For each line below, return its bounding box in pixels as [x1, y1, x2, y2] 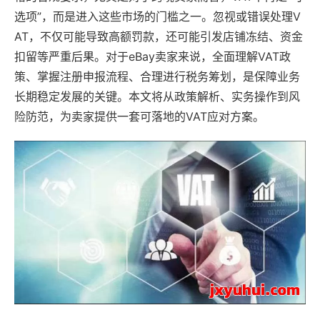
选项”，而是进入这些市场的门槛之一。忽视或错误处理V [14, 9, 301, 24]
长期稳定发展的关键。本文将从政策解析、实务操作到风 [14, 89, 300, 104]
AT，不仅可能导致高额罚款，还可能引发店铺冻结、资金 [14, 29, 303, 44]
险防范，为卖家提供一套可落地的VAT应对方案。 [14, 109, 264, 124]
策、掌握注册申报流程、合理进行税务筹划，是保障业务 [14, 69, 300, 84]
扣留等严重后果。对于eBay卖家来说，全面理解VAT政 [14, 49, 291, 64]
